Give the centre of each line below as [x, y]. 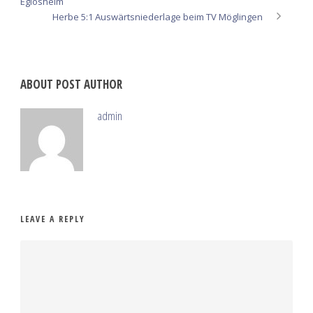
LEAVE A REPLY [53, 219]
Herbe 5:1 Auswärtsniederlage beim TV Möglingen [158, 16]
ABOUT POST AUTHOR [71, 84]
